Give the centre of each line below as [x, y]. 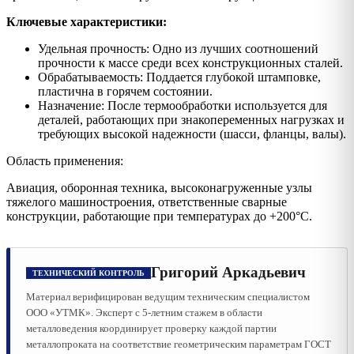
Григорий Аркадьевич [228, 273]
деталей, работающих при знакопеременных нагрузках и [191, 120]
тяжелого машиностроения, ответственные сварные [147, 202]
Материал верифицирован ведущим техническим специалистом [168, 297]
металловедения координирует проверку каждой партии [151, 329]
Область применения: [65, 161]
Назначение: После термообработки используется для [183, 106]
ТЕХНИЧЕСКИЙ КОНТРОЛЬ [88, 273]
